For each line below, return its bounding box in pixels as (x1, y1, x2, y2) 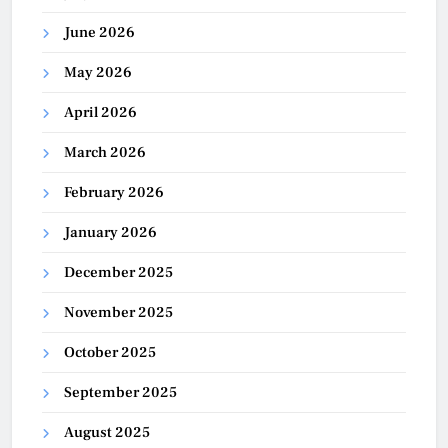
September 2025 (64, 383, 177, 403)
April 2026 (64, 103, 137, 123)
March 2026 (64, 143, 146, 163)
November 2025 (64, 303, 173, 323)
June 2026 (64, 23, 135, 43)
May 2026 (64, 63, 132, 83)
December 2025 (64, 263, 173, 283)
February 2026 (64, 183, 164, 203)
